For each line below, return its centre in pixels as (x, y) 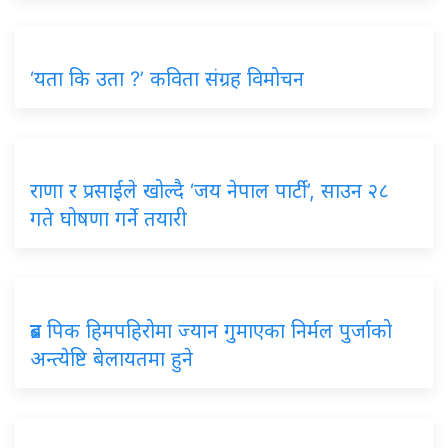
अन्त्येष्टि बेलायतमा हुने (111, 358)
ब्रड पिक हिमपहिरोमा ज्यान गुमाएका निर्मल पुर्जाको (211, 330)
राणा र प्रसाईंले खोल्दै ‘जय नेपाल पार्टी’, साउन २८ (209, 190)
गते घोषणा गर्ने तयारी (108, 218)
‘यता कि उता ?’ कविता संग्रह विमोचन (167, 78)
